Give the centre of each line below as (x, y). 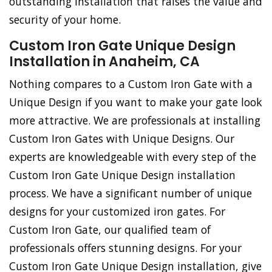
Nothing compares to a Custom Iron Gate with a (131, 84)
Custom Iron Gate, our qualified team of (110, 230)
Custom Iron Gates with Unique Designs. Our (122, 139)
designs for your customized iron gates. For (117, 212)
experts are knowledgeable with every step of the (133, 157)
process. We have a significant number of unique (131, 193)
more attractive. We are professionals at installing (135, 121)
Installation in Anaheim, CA (104, 62)
